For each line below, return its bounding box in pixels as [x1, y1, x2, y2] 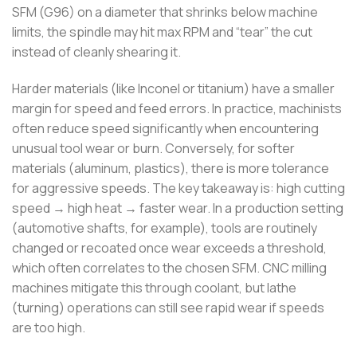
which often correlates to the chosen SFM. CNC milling [12, 259, 327, 277]
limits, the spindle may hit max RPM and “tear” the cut [12, 23, 312, 41]
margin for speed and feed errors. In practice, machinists [12, 100, 342, 118]
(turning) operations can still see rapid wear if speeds [12, 299, 324, 317]
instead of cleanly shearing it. [12, 43, 181, 61]
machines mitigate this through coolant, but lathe [12, 279, 296, 297]
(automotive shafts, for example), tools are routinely [12, 219, 317, 237]
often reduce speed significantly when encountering [12, 120, 319, 138]
